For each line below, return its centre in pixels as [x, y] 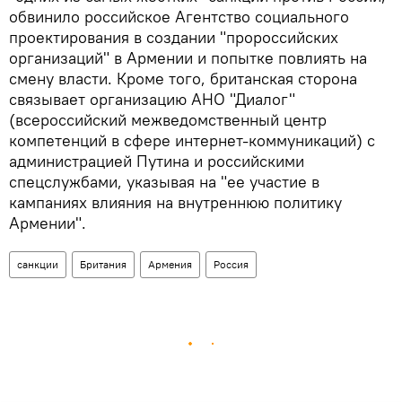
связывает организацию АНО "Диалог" [152, 100]
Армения [170, 265]
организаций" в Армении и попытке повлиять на [188, 58]
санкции [38, 265]
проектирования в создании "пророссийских [174, 38]
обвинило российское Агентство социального [179, 17]
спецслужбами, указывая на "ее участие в [164, 182]
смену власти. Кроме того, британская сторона [183, 79]
